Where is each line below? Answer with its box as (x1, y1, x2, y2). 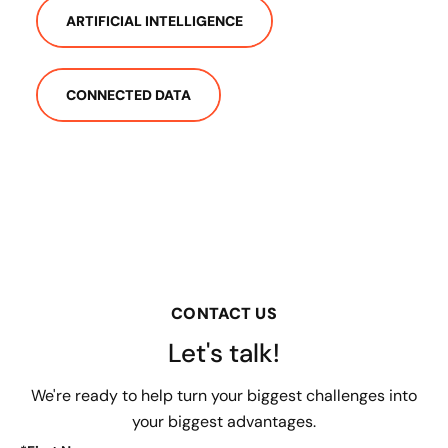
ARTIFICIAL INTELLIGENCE (66, 12, 243, 31)
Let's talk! (168, 336, 280, 371)
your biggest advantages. (132, 411, 316, 433)
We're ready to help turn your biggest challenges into (31, 385, 417, 407)
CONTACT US (171, 303, 277, 325)
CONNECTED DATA (66, 85, 191, 104)
